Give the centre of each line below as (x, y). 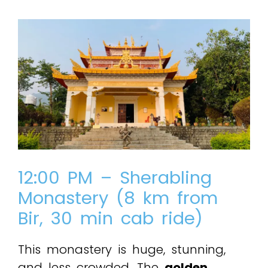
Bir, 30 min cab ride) (110, 219)
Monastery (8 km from (118, 198)
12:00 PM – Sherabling (115, 178)
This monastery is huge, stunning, (122, 250)
